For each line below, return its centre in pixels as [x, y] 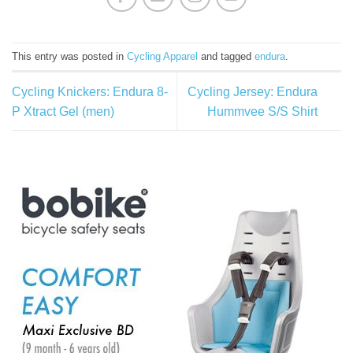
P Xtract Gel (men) [63, 111]
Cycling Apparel [162, 56]
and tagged [226, 56]
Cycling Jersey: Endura [253, 91]
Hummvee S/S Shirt [262, 111]
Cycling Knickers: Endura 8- [90, 91]
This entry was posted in [69, 56]
